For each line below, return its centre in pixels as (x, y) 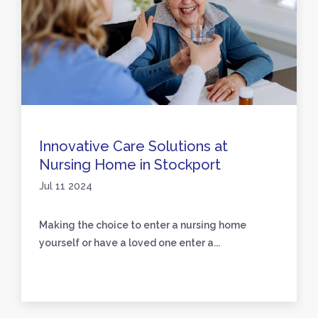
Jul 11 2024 (66, 186)
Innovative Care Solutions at (133, 146)
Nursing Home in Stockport (130, 165)
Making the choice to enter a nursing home (143, 225)
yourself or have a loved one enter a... (130, 243)
